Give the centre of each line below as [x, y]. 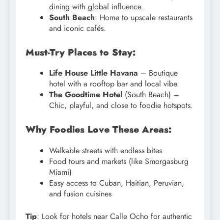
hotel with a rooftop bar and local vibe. [114, 84]
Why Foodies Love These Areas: [98, 130]
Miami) [60, 172]
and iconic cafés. [78, 28]
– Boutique [158, 73]
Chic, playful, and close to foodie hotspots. [121, 106]
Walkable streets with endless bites [106, 150]
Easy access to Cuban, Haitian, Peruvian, [117, 183]
